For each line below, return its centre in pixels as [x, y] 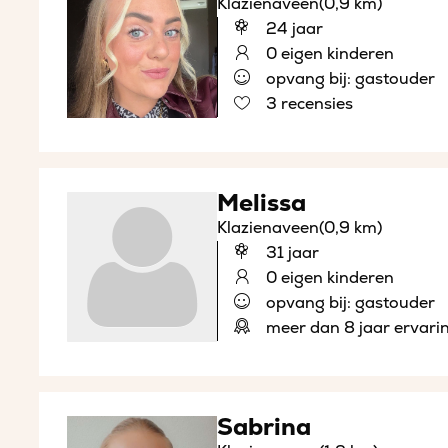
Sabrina [263, 428]
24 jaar [292, 29]
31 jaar [290, 253]
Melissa [261, 204]
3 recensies [307, 104]
